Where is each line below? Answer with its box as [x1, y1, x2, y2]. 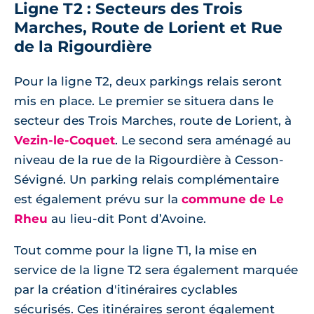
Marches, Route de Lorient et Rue [14, 18, 282, 38]
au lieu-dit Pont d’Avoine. [48, 212, 206, 226]
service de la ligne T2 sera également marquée [14, 263, 298, 278]
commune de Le [182, 192, 284, 207]
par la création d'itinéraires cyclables [14, 282, 238, 297]
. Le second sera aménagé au [115, 133, 292, 148]
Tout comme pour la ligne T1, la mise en [14, 243, 257, 258]
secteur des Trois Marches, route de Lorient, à [14, 114, 292, 128]
